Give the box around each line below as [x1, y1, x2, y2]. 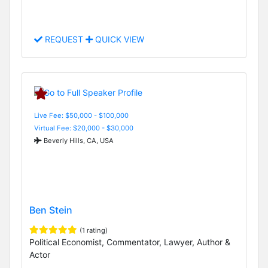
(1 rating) [80, 226, 108, 234]
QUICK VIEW [93, 34, 144, 45]
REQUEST [42, 34, 86, 45]
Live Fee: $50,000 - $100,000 [34, 111, 129, 120]
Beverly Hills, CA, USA [42, 136, 114, 145]
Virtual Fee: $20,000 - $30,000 [34, 123, 133, 132]
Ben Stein [29, 203, 72, 216]
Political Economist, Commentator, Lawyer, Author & [29, 236, 230, 247]
